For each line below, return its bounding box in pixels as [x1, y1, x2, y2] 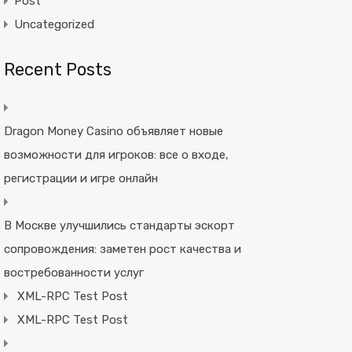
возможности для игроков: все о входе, [3, 148, 229, 162]
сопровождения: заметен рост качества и [3, 242, 241, 256]
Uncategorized [13, 17, 94, 31]
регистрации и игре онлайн [3, 171, 158, 185]
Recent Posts [3, 59, 112, 80]
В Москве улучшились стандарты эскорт [3, 218, 235, 233]
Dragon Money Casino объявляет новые [3, 124, 223, 138]
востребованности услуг [3, 266, 144, 280]
